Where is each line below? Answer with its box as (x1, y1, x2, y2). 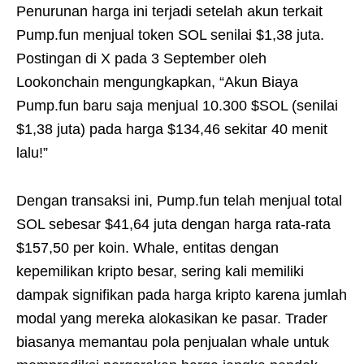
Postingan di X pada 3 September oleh (16, 50, 266, 67)
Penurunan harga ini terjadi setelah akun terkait (16, 2, 323, 19)
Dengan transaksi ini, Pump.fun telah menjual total (16, 192, 342, 209)
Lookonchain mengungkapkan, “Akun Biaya (16, 73, 298, 90)
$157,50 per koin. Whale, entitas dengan (16, 239, 279, 256)
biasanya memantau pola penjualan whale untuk (16, 333, 329, 350)
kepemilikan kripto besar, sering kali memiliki (16, 262, 304, 279)
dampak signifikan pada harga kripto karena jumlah (16, 286, 347, 303)
